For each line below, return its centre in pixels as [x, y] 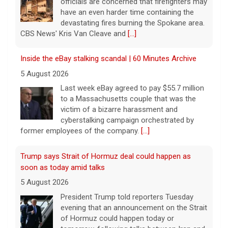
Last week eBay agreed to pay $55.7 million [132, 88]
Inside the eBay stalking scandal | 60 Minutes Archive [108, 59]
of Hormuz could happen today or [117, 218]
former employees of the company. [81, 131]
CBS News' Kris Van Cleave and [74, 33]
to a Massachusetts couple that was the [128, 99]
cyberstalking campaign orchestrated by [127, 120]
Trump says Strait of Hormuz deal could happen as [106, 156]
